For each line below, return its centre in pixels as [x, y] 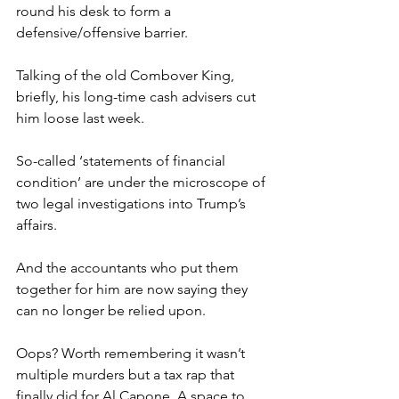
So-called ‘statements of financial [122, 160]
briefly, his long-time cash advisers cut [138, 96]
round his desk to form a [95, 11]
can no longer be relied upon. [111, 310]
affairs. [37, 224]
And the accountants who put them [129, 267]
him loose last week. [80, 118]
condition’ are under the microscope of [142, 182]
